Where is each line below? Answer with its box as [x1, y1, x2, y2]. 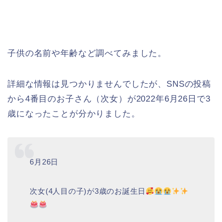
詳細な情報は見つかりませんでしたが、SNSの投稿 [7, 79, 212, 89]
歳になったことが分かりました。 [7, 109, 140, 118]
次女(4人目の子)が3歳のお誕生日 [30, 187, 146, 196]
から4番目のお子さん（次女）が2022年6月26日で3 [7, 94, 211, 104]
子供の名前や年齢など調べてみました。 [7, 48, 167, 58]
